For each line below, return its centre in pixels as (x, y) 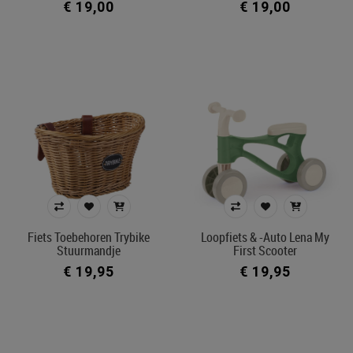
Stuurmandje (88, 250)
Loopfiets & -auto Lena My (265, 237)
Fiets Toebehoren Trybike (88, 237)
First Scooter (265, 250)
